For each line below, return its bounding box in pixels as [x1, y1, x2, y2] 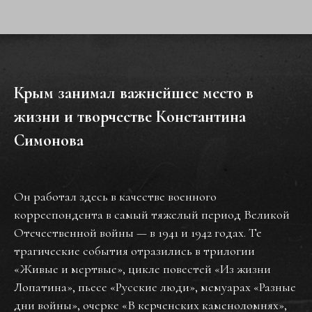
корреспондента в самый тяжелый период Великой [14, 207, 290, 222]
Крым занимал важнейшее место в [14, 83, 253, 103]
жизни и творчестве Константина [14, 107, 246, 127]
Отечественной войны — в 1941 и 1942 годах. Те [14, 225, 262, 240]
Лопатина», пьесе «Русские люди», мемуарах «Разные [14, 279, 296, 295]
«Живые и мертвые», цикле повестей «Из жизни [14, 261, 271, 276]
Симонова [14, 130, 84, 150]
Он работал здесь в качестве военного [14, 189, 217, 204]
